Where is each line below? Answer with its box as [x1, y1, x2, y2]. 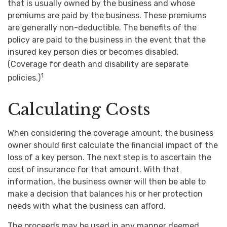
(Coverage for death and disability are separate [8, 59, 188, 69]
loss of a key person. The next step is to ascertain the [8, 153, 211, 163]
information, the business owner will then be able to [8, 177, 206, 187]
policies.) [8, 73, 41, 83]
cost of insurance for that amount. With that [8, 165, 179, 175]
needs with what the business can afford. [8, 201, 166, 211]
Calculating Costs [8, 99, 150, 120]
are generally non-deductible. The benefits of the [8, 23, 197, 32]
